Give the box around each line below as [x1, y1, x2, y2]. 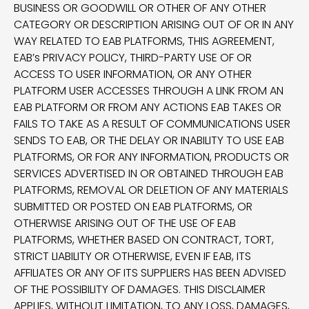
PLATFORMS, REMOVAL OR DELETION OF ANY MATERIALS [14, 182, 288, 198]
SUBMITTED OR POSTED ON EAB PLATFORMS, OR [14, 199, 252, 215]
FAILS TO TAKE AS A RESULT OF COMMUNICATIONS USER [14, 116, 290, 132]
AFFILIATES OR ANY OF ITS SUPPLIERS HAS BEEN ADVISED [14, 265, 286, 281]
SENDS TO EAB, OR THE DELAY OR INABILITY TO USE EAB [14, 132, 284, 148]
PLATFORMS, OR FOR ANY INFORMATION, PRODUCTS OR [14, 149, 289, 165]
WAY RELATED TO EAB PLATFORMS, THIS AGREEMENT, [14, 33, 275, 49]
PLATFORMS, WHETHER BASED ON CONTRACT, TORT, [14, 232, 274, 248]
